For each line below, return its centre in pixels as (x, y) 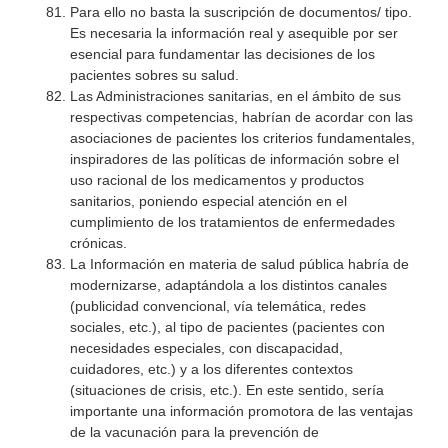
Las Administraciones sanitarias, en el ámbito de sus (235, 96)
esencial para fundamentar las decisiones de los (222, 54)
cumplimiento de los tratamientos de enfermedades (232, 222)
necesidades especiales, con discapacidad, (206, 348)
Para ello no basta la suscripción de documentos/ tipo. (241, 12)
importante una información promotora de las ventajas (241, 411)
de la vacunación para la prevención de (194, 432)
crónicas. (98, 243)
